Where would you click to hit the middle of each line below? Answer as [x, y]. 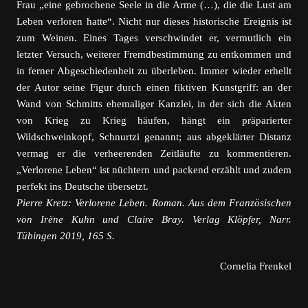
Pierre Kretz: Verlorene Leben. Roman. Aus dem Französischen [154, 203]
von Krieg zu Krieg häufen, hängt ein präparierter [154, 120]
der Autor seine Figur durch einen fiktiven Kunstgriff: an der [154, 87]
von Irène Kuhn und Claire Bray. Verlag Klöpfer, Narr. [154, 219]
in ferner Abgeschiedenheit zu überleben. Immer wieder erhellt [154, 71]
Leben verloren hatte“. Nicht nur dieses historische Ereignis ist [154, 21]
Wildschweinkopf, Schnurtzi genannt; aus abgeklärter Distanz [154, 137]
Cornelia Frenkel [256, 266]
